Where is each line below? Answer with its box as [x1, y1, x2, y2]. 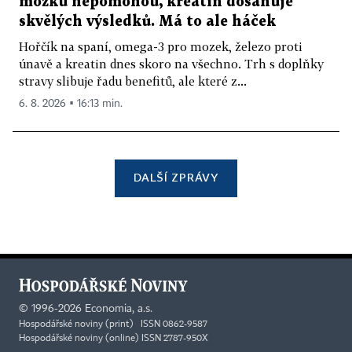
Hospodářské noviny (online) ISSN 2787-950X [19, 334, 208, 344]
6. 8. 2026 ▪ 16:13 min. [19, 97, 123, 109]
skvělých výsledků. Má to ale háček [19, 14, 276, 28]
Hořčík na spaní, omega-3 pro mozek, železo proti [19, 38, 302, 53]
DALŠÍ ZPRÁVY [134, 170, 218, 184]
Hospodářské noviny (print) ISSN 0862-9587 [19, 320, 207, 330]
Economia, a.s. [85, 303, 152, 315]
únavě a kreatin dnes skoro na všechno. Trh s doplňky [19, 56, 324, 71]
